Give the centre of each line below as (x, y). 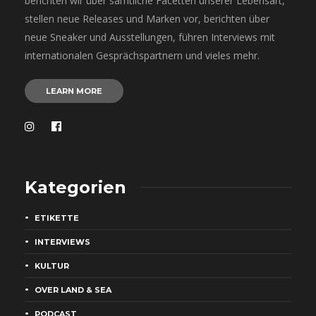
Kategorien (75, 187)
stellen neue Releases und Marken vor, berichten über (147, 18)
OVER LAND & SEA (73, 290)
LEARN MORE (74, 91)
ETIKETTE (57, 218)
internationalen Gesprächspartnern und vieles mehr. (142, 55)
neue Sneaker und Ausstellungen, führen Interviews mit (150, 37)
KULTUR (52, 266)
